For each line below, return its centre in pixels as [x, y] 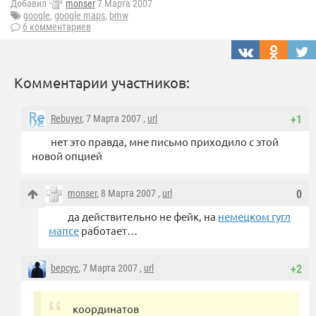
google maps [80, 16]
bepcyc [65, 268]
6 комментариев [57, 27]
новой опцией [67, 156]
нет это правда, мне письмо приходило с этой [165, 142]
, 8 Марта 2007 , [129, 194]
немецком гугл [254, 217]
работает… [108, 231]
